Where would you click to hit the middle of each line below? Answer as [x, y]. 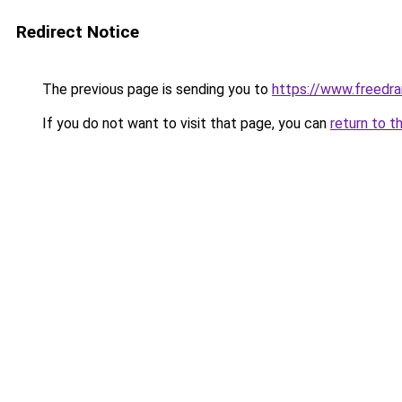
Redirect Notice [78, 32]
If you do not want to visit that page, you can [184, 123]
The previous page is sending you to [155, 89]
